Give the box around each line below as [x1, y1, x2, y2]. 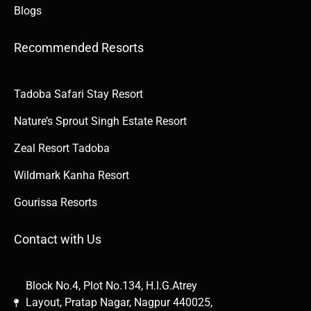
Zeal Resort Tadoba [14, 142, 110, 155]
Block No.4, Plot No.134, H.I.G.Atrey [26, 279, 198, 293]
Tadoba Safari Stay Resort [14, 87, 143, 101]
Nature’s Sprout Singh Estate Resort [14, 115, 187, 128]
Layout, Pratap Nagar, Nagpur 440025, [26, 296, 213, 310]
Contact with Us [14, 232, 101, 247]
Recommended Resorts [14, 40, 144, 56]
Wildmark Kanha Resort [14, 169, 129, 183]
